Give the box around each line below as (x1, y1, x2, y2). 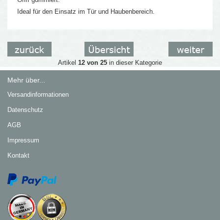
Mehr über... (7, 76, 46, 84)
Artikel (57, 58, 78, 66)
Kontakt (7, 151, 30, 159)
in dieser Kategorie (107, 58, 162, 66)
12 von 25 (78, 58, 107, 66)
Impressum (7, 136, 40, 144)
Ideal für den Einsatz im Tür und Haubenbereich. (17, 7, 155, 15)
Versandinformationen (7, 90, 69, 98)
